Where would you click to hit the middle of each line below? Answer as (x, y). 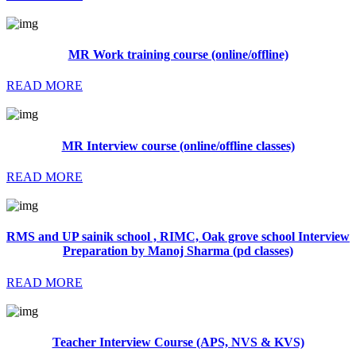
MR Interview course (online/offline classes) (178, 145)
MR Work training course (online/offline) (178, 55)
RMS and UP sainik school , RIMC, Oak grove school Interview (178, 237)
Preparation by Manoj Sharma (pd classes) (178, 251)
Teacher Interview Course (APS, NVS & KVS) (178, 342)
